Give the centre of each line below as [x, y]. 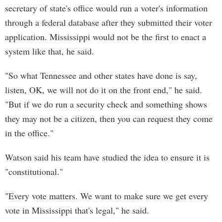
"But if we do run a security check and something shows [106, 104]
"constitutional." [34, 171]
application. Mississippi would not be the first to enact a [106, 37]
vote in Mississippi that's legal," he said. [77, 210]
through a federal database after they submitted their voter [109, 22]
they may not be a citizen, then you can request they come [109, 118]
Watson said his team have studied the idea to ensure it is [107, 157]
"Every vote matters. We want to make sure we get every [107, 196]
